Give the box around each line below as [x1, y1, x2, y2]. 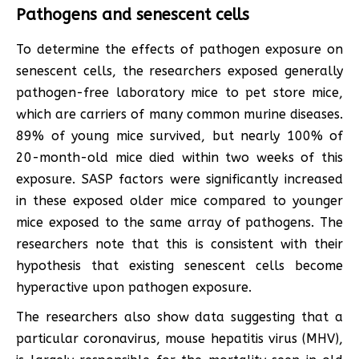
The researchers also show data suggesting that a [16, 309, 343, 325]
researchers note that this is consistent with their [16, 236, 343, 252]
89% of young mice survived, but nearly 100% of [16, 127, 343, 143]
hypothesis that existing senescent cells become [16, 257, 343, 273]
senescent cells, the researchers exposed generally [16, 63, 343, 79]
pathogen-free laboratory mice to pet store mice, [16, 84, 343, 100]
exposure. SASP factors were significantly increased [16, 171, 343, 187]
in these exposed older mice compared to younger [16, 192, 343, 208]
